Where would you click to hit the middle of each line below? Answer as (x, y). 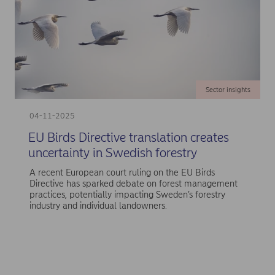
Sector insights (228, 90)
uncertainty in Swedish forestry (112, 153)
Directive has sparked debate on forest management (133, 183)
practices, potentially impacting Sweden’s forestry (127, 194)
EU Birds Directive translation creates (128, 137)
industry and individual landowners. (98, 205)
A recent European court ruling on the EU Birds (122, 172)
